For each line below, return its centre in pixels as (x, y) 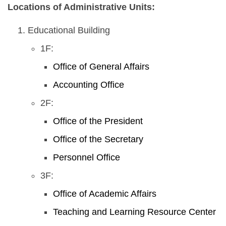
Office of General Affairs (101, 67)
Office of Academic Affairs (105, 194)
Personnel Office (87, 158)
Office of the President (98, 121)
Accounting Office (89, 85)
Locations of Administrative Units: (81, 7)
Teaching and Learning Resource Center (134, 212)
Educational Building (69, 31)
